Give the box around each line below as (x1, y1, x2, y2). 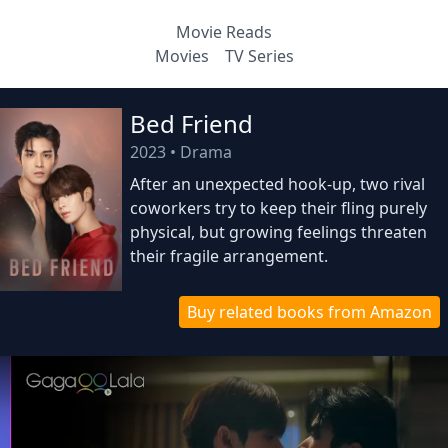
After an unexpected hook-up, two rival (130, 173, 426, 195)
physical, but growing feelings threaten (130, 221, 428, 243)
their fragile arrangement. (130, 245, 329, 267)
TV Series (224, 45, 294, 67)
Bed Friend (130, 107, 254, 140)
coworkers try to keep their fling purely (130, 197, 428, 219)
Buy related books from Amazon (186, 301, 432, 323)
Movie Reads (176, 21, 272, 43)
